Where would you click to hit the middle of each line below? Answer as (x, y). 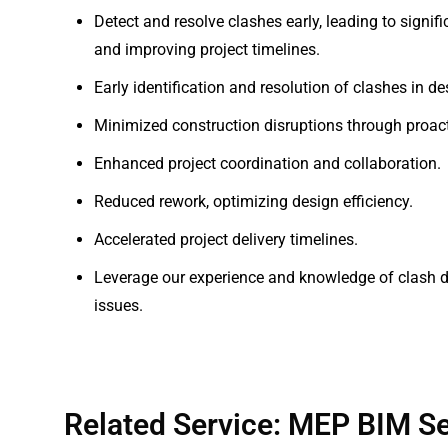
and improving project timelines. (207, 49)
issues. (118, 305)
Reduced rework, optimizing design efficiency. (253, 201)
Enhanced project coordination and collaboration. (267, 163)
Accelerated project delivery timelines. (226, 239)
